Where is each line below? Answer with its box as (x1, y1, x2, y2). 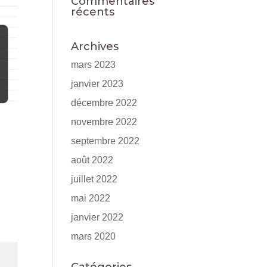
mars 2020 (71, 231, 116, 241)
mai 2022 (71, 193, 111, 203)
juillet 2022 (71, 174, 118, 184)
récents (71, 5, 115, 18)
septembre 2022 (71, 136, 140, 146)
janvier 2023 (71, 79, 124, 89)
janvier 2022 (71, 212, 124, 222)
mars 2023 (71, 60, 116, 70)
